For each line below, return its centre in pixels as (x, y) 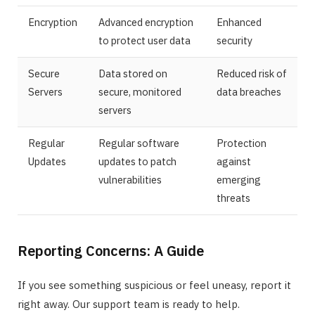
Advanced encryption (146, 22)
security (234, 41)
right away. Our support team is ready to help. (129, 304)
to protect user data (144, 41)
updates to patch (137, 162)
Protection (242, 143)
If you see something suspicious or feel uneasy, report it (154, 285)
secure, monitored (140, 92)
